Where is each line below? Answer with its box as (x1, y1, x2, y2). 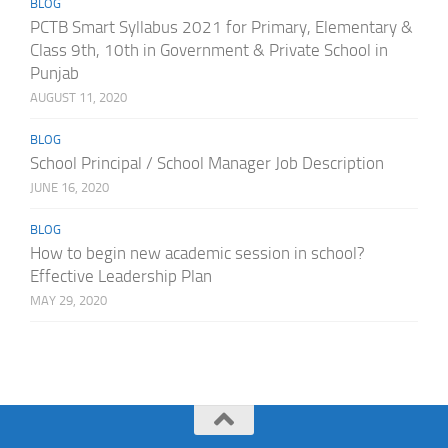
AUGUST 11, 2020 (29, 89, 127, 105)
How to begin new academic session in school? (29, 242, 365, 263)
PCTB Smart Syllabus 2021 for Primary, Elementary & (29, 16, 413, 37)
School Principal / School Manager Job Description (29, 152, 384, 173)
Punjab (29, 62, 79, 83)
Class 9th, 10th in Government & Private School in (29, 39, 388, 60)
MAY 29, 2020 (29, 292, 107, 308)
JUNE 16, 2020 (29, 179, 109, 195)
